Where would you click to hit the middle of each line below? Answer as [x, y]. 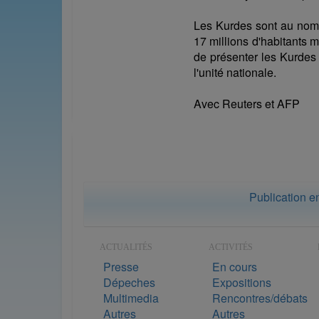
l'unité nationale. [235, 72]
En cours [235, 266]
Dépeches [129, 282]
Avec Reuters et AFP [247, 103]
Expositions [242, 282]
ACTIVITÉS [231, 247]
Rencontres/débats [260, 298]
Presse [121, 266]
